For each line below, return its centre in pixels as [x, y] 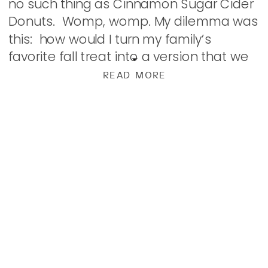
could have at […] [61, 74]
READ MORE [134, 75]
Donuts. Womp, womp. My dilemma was [133, 21]
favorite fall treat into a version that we [129, 57]
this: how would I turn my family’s [110, 39]
